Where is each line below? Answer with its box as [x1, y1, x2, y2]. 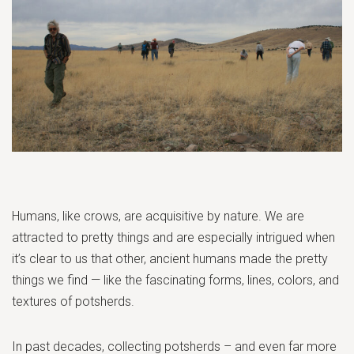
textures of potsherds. [12, 293, 134, 309]
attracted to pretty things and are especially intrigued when [12, 229, 335, 245]
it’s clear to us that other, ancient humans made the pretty [12, 250, 328, 266]
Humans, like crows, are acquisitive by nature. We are [12, 208, 304, 224]
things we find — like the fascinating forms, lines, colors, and [12, 272, 339, 288]
